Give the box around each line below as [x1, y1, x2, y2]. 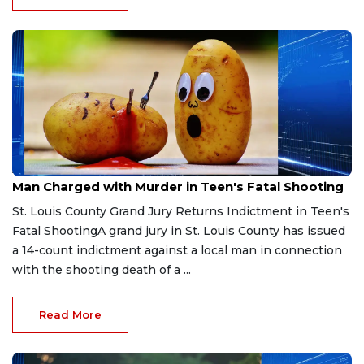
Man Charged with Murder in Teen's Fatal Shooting [12, 178, 344, 194]
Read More [39, 307, 102, 321]
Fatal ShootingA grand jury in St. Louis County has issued [12, 223, 345, 238]
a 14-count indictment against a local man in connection [12, 242, 342, 258]
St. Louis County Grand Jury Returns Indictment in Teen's [12, 203, 349, 219]
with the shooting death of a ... [12, 262, 191, 277]
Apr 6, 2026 [12, 164, 66, 175]
